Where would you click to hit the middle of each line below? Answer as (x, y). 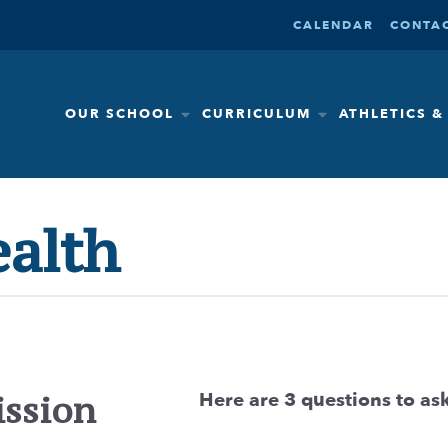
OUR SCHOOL (119, 114)
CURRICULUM (256, 114)
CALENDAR (333, 25)
